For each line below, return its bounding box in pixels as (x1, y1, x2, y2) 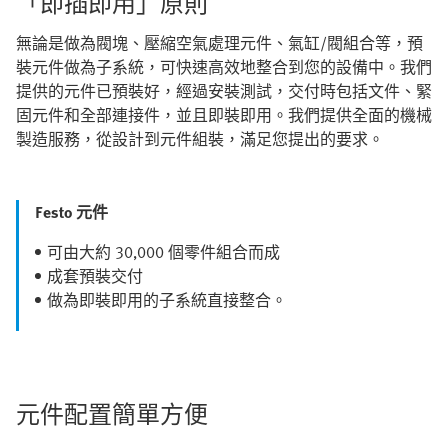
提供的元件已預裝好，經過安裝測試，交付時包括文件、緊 (16, 79, 432, 104)
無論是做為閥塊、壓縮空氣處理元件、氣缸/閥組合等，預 (16, 31, 423, 56)
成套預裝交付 (47, 264, 143, 289)
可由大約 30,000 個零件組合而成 (47, 240, 280, 265)
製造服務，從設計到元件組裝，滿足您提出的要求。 (16, 127, 384, 152)
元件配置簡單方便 (16, 396, 208, 432)
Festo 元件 (35, 200, 108, 225)
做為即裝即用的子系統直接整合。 (47, 288, 287, 313)
